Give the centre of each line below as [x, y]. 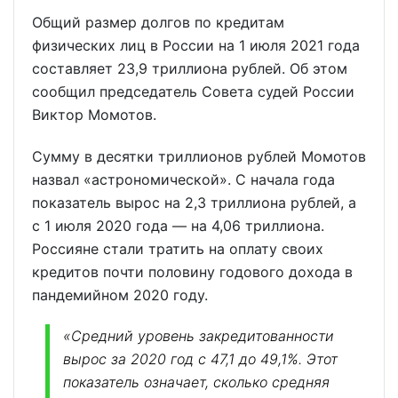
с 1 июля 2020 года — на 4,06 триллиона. [178, 225]
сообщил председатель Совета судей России [193, 91]
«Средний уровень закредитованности [199, 336]
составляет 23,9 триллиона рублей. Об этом [190, 68]
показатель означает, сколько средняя [196, 382]
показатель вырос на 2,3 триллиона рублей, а [194, 202]
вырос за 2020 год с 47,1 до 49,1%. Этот [200, 359]
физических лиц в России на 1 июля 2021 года [196, 45]
